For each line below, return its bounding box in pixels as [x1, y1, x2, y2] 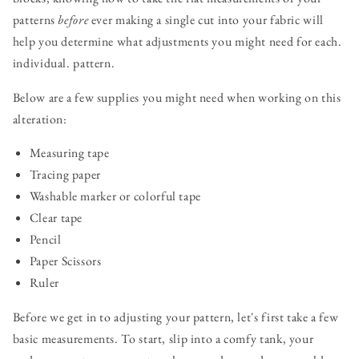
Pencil [29, 231, 62, 248]
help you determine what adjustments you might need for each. [12, 32, 342, 50]
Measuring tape [29, 144, 110, 162]
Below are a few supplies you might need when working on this [12, 88, 341, 106]
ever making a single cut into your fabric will [91, 10, 324, 28]
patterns [12, 10, 58, 28]
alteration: [12, 110, 67, 127]
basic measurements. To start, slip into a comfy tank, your [12, 330, 314, 348]
